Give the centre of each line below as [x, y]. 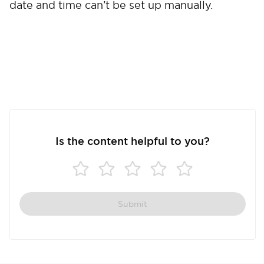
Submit [133, 204]
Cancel [67, 108]
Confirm [197, 108]
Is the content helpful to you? [133, 141]
